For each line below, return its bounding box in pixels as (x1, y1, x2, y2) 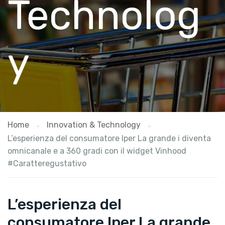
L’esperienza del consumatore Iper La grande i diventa (8, 134, 211, 143)
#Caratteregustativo (8, 159, 86, 168)
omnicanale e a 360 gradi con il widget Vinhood (8, 146, 186, 156)
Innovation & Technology (47, 120, 141, 130)
